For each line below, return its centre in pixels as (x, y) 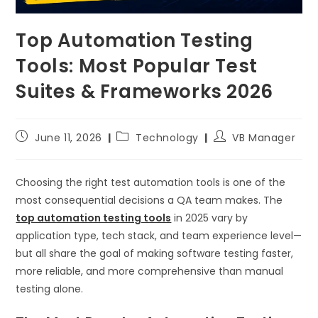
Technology (168, 137)
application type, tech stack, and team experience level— (159, 235)
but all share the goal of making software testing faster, (155, 253)
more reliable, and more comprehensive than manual (150, 271)
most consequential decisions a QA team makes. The (149, 200)
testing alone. (50, 289)
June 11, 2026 (68, 137)
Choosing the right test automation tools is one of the (151, 182)
